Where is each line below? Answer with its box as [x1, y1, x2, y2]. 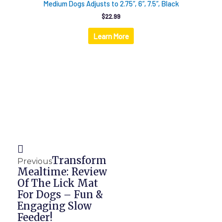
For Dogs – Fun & [17, 188, 103, 201]
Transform [52, 154, 107, 166]
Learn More [93, 31, 129, 41]
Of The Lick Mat [17, 176, 98, 189]
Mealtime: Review [17, 165, 107, 178]
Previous [17, 156, 52, 166]
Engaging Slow [17, 199, 92, 212]
